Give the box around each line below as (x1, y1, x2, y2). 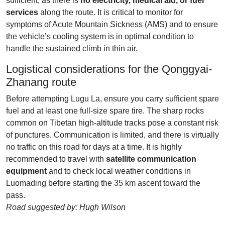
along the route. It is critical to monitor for (38, 8, 183, 17)
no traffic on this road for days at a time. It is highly (6, 143, 182, 151)
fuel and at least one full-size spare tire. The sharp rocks (6, 106, 204, 115)
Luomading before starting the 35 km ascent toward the (6, 179, 200, 187)
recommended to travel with (6, 155, 106, 163)
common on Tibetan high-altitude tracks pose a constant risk (6, 119, 218, 127)
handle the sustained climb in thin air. (6, 44, 138, 53)
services (6, 8, 38, 17)
